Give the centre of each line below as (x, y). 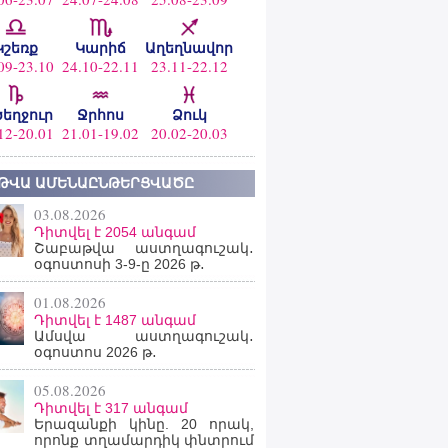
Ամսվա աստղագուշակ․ (144, 336)
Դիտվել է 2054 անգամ (115, 232)
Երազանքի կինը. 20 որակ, (144, 424)
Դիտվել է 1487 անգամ (115, 320)
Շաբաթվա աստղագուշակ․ (144, 248)
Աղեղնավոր (189, 48)
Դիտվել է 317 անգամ (111, 408)
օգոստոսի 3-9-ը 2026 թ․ (119, 264)
